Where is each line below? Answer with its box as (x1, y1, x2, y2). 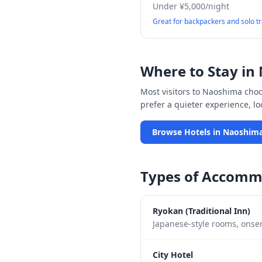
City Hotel (153, 249, 193, 260)
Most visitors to (140, 86, 202, 97)
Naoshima (202, 86, 242, 97)
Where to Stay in (140, 61, 258, 81)
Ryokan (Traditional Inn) (153, 205, 250, 216)
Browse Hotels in (152, 126, 223, 137)
